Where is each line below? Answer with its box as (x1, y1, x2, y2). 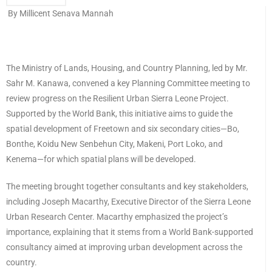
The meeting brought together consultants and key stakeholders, (6, 182, 248, 192)
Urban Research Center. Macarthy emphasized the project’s (6, 212, 228, 222)
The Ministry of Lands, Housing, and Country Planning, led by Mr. (6, 63, 248, 73)
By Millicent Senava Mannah (8, 8, 114, 19)
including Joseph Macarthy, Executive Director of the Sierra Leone (6, 197, 251, 207)
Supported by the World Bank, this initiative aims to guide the (6, 109, 233, 119)
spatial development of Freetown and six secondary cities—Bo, (6, 124, 239, 134)
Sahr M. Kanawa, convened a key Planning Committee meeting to (6, 78, 250, 89)
